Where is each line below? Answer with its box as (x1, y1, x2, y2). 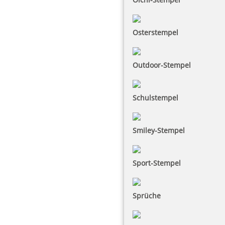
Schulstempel (133, 93, 178, 102)
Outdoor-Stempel (133, 60, 191, 70)
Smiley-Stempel (133, 126, 185, 135)
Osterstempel (133, 28, 178, 37)
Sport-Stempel (133, 158, 181, 168)
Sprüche (133, 191, 161, 200)
